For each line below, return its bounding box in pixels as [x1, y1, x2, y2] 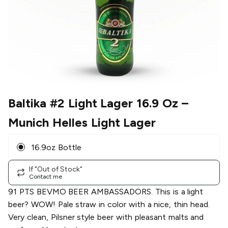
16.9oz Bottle [31, 142, 81, 152]
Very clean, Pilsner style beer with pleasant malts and [8, 212, 204, 222]
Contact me [29, 173, 62, 180]
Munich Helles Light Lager [8, 115, 156, 130]
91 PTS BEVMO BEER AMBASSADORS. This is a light [8, 187, 204, 197]
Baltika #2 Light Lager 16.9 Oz [8, 96, 178, 111]
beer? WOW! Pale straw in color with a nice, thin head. [8, 199, 210, 210]
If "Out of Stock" [29, 164, 82, 174]
